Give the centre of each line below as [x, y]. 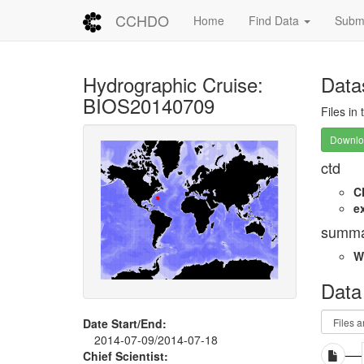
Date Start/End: [125, 324]
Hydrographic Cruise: [173, 84]
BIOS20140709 [149, 105]
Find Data [275, 20]
